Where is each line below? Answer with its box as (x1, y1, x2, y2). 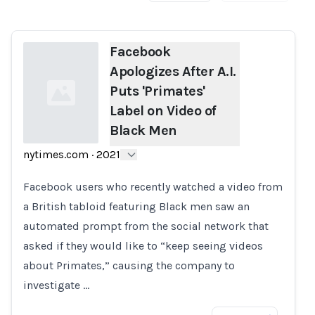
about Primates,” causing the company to (23, 259, 235, 272)
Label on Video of (110, 103, 217, 119)
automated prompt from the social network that (23, 219, 269, 233)
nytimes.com (23, 148, 89, 161)
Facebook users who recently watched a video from (23, 180, 283, 193)
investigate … (23, 278, 89, 292)
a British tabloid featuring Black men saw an (23, 200, 250, 213)
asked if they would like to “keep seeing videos (23, 239, 263, 252)
